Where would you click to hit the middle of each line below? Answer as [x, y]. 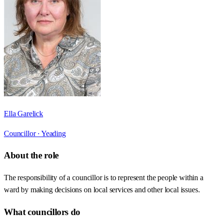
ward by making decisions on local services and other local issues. [102, 190]
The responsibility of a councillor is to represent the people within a [104, 178]
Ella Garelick [23, 113]
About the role [31, 155]
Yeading [53, 133]
